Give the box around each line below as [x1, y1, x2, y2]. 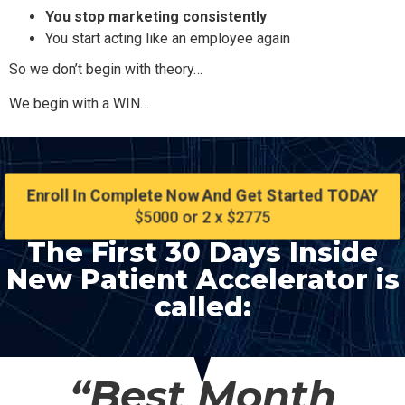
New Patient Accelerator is [5, 263, 400, 297]
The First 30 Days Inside [27, 236, 378, 270]
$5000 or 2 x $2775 [133, 208, 272, 228]
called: [154, 290, 251, 325]
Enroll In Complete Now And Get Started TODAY [24, 185, 381, 205]
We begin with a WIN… [9, 94, 149, 112]
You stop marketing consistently [45, 7, 267, 25]
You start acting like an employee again [45, 29, 290, 47]
